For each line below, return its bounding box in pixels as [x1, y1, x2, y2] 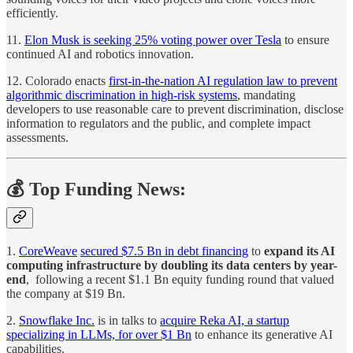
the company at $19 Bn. [6, 286, 125, 300]
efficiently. [6, 6, 58, 20]
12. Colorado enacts [6, 74, 109, 88]
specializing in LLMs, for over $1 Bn [6, 327, 191, 341]
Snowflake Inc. [19, 313, 95, 327]
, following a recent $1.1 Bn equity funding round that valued [26, 272, 334, 286]
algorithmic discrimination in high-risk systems [6, 88, 237, 102]
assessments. [6, 131, 69, 145]
